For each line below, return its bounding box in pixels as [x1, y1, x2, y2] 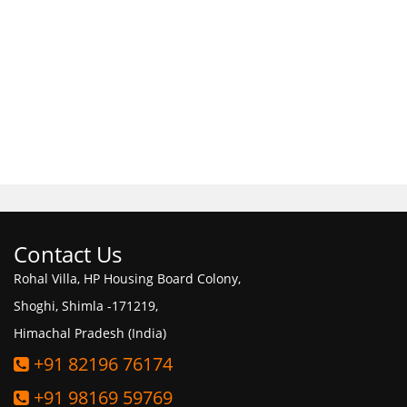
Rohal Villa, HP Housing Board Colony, [14, 270, 241, 287]
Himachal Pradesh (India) [14, 324, 166, 342]
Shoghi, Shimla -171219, [14, 297, 158, 314]
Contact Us [14, 239, 122, 269]
